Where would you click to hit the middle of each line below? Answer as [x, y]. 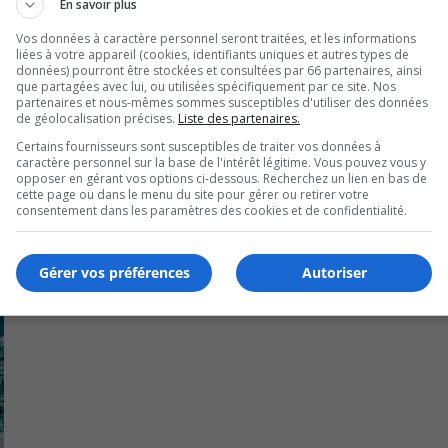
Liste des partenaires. [239, 118]
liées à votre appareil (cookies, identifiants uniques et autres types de [212, 54]
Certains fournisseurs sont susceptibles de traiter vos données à [198, 146]
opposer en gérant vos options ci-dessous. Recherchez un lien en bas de [221, 178]
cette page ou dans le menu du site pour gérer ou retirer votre [192, 194]
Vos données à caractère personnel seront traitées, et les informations [216, 38]
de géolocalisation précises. [97, 118]
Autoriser [334, 272]
